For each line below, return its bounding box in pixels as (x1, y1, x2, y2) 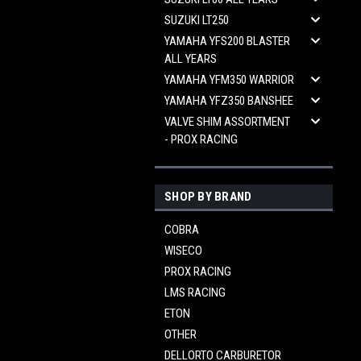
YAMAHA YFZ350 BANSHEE (164, 93, 293, 108)
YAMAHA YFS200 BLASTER (164, 34, 290, 48)
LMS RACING (164, 285, 226, 300)
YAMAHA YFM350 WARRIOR (164, 73, 294, 87)
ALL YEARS (164, 52, 217, 66)
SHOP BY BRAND (164, 189, 252, 204)
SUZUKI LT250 (164, 13, 229, 27)
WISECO (164, 243, 202, 258)
